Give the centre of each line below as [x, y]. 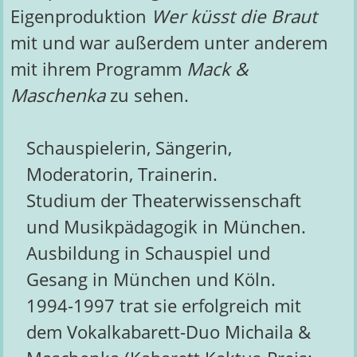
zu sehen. [147, 95]
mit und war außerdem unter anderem [169, 42]
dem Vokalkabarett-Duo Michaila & [168, 332]
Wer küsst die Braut [234, 16]
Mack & [217, 69]
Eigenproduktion [80, 16]
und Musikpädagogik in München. [166, 227]
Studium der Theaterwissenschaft [163, 201]
